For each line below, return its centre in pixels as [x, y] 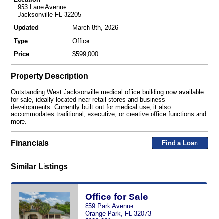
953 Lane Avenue [40, 7]
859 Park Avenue [109, 206]
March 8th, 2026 [95, 27]
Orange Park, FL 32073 [118, 214]
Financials [30, 143]
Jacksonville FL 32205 [47, 14]
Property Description [49, 76]
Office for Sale [116, 197]
